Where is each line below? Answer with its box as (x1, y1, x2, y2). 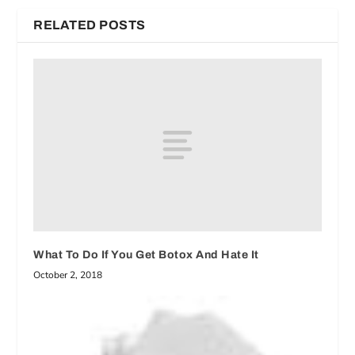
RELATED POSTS (33, 18, 146, 32)
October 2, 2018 (33, 268, 103, 281)
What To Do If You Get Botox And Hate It (33, 248, 259, 261)
